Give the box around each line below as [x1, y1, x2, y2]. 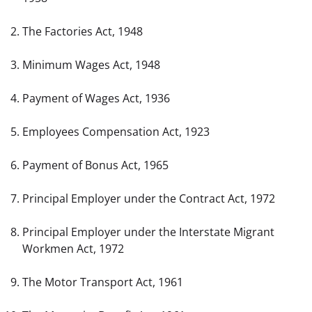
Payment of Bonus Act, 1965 [22, 157, 169, 173]
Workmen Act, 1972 [22, 241, 124, 257]
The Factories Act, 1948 [22, 24, 143, 40]
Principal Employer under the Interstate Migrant [22, 224, 274, 240]
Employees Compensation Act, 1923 [22, 124, 210, 140]
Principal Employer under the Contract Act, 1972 [22, 191, 275, 207]
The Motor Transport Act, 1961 [22, 274, 183, 290]
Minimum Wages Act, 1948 [22, 57, 160, 73]
